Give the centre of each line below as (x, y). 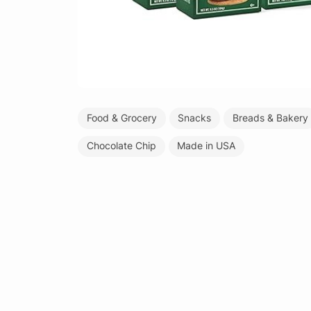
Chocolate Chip (121, 146)
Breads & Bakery (270, 118)
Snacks (195, 118)
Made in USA (207, 146)
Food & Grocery (121, 118)
